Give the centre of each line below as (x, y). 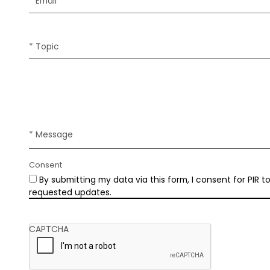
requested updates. (70, 192)
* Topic (44, 46)
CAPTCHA (49, 229)
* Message (51, 134)
